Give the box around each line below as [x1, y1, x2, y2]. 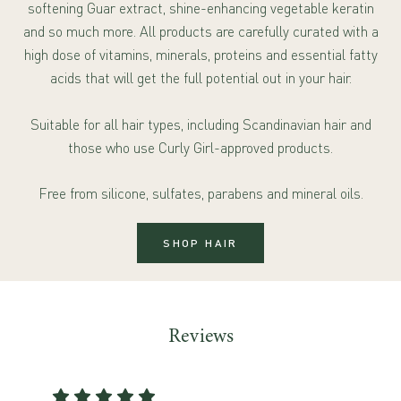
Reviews [167, 322, 234, 350]
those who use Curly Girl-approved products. [68, 138, 333, 157]
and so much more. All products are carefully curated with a [22, 22, 379, 41]
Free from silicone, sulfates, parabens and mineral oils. [38, 184, 363, 203]
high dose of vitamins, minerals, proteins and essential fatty [23, 46, 378, 64]
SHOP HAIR [163, 236, 238, 251]
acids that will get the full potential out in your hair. [49, 69, 352, 88]
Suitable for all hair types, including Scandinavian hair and [30, 115, 371, 133]
